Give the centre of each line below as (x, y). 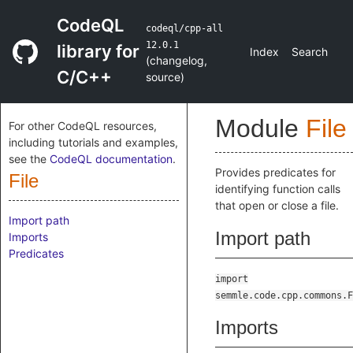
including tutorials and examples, (93, 142)
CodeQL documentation (111, 159)
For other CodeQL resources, (83, 126)
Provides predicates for (275, 172)
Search (310, 52)
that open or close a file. (277, 205)
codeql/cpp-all (184, 28)
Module (260, 128)
